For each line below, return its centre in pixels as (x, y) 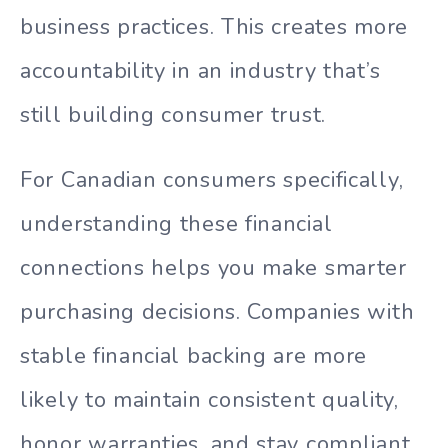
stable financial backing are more (194, 355)
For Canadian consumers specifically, (212, 179)
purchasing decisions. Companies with (217, 311)
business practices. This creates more (214, 26)
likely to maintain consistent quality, (209, 399)
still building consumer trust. (173, 114)
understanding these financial (176, 223)
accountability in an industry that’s (200, 70)
